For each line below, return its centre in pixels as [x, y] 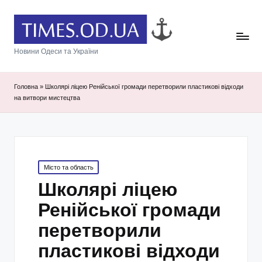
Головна [26, 87]
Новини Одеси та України [56, 52]
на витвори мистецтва [47, 98]
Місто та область [68, 167]
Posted [48, 165]
